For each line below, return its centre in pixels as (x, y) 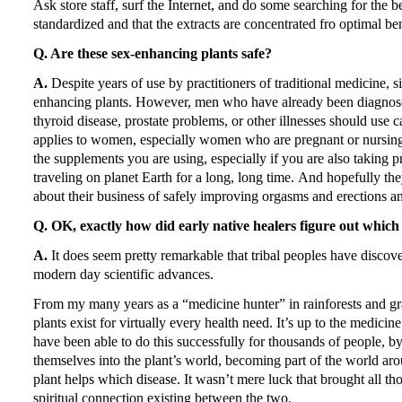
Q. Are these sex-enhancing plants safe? (153, 53)
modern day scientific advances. (123, 274)
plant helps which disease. (107, 379)
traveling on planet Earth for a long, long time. (164, 177)
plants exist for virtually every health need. (153, 322)
